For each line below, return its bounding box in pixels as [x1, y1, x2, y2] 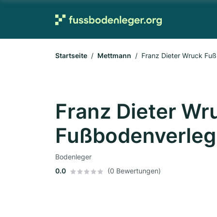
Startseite [55, 51, 87, 60]
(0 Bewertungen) [108, 167, 161, 175]
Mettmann [97, 51, 131, 60]
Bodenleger [55, 153, 92, 161]
